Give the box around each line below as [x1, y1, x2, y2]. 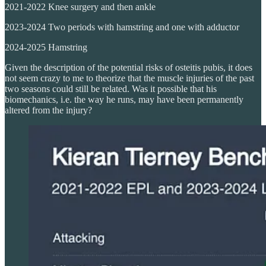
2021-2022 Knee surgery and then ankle [5, 1, 156, 12]
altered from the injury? [5, 104, 92, 115]
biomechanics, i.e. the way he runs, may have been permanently [5, 94, 243, 104]
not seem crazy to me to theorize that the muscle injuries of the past [5, 72, 254, 83]
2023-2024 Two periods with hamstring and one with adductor [5, 21, 239, 32]
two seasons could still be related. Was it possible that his [5, 83, 217, 94]
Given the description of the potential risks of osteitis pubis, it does [5, 62, 252, 72]
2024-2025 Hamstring [5, 42, 87, 52]
